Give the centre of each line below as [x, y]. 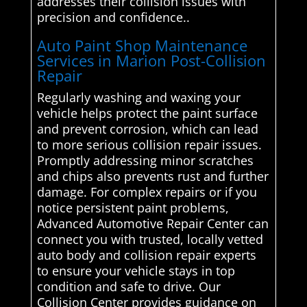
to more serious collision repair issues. [149, 145]
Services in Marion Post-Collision [151, 61]
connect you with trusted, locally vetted [150, 240]
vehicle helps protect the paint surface [147, 113]
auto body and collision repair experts [146, 255]
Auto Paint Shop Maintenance [142, 46]
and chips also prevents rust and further [152, 176]
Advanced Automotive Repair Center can [152, 224]
